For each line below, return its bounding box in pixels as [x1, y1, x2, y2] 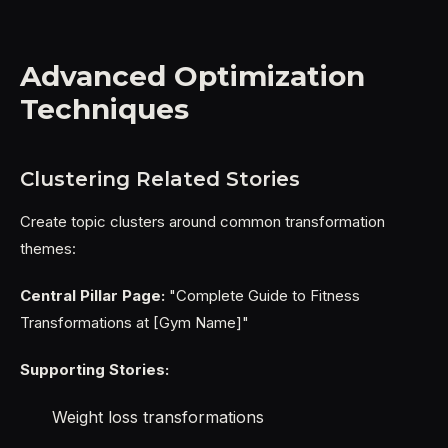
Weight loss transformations [52, 407, 264, 427]
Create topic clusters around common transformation [20, 212, 385, 231]
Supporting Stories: [20, 360, 169, 379]
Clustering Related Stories [20, 167, 300, 191]
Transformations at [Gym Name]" [20, 313, 249, 332]
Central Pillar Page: [20, 286, 165, 305]
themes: [20, 239, 76, 258]
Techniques [20, 92, 189, 126]
